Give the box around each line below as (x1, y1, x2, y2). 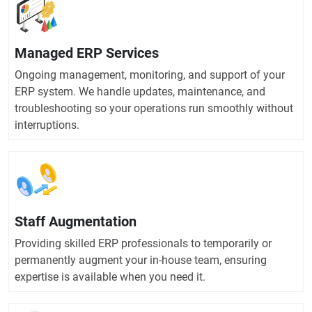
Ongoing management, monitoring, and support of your (15, 68, 285, 82)
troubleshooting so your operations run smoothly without (15, 102, 293, 116)
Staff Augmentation (15, 213, 136, 231)
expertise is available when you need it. (15, 270, 205, 284)
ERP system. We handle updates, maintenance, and (15, 85, 265, 99)
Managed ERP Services (15, 45, 159, 62)
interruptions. (15, 118, 79, 132)
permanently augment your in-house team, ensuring (15, 253, 267, 267)
